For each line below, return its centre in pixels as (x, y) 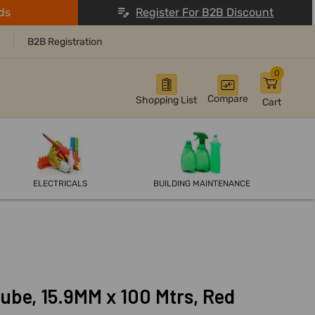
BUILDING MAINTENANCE (202, 184)
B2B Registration (65, 42)
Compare (228, 99)
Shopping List (166, 101)
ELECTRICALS (60, 184)
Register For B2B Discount (205, 12)
